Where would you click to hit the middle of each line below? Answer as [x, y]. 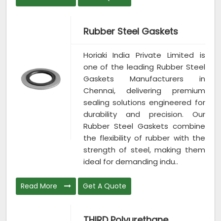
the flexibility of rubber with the [144, 138]
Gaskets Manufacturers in [144, 79]
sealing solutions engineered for [144, 103]
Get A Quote [105, 186]
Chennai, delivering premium [144, 91]
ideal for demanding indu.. [130, 162]
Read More [40, 186]
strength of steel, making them [144, 150]
